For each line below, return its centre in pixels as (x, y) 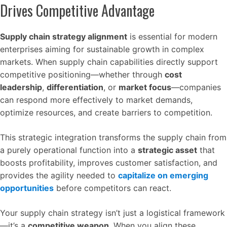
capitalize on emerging (163, 175)
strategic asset (167, 150)
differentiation (75, 87)
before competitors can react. (112, 188)
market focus (145, 87)
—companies (196, 87)
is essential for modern (172, 36)
